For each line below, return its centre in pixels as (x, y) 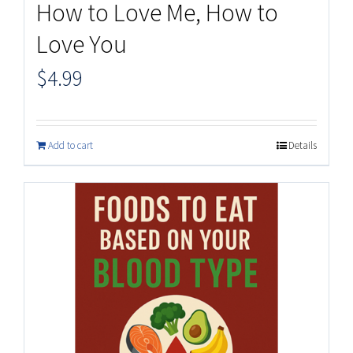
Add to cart (71, 146)
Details (303, 146)
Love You (82, 45)
